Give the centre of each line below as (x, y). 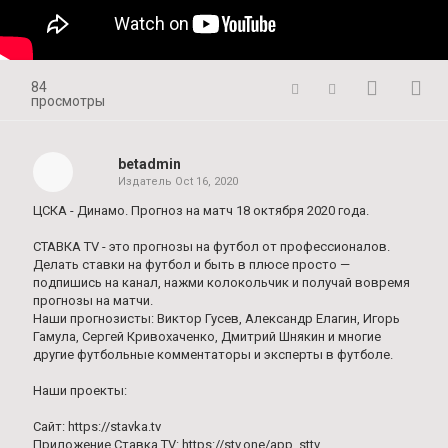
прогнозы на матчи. (93, 300)
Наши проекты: (80, 390)
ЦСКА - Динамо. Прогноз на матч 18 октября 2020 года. (201, 210)
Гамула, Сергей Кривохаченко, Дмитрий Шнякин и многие (207, 336)
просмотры (68, 101)
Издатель (146, 181)
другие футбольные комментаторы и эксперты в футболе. (213, 354)
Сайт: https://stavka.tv (97, 426)
